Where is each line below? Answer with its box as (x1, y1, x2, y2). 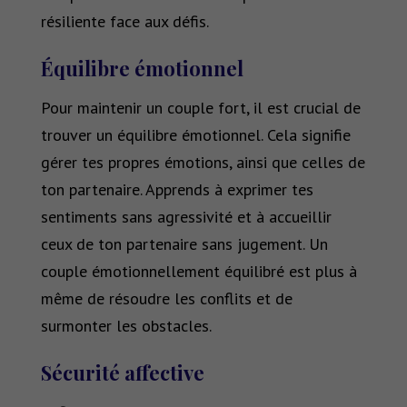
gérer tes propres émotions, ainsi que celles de (40, 152, 365, 174)
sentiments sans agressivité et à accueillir (40, 206, 332, 228)
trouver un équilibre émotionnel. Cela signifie (40, 124, 351, 146)
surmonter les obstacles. (40, 315, 212, 337)
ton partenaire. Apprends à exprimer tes (40, 179, 313, 201)
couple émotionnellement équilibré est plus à (40, 261, 357, 283)
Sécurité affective (40, 359, 204, 387)
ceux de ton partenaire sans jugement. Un (40, 233, 328, 255)
